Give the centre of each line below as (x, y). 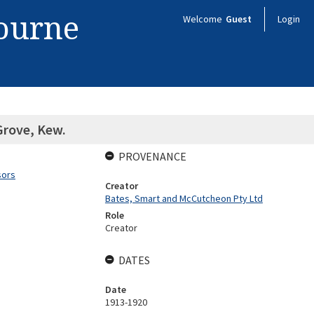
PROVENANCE (152, 156)
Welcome (204, 19)
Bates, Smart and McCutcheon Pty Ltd (184, 198)
